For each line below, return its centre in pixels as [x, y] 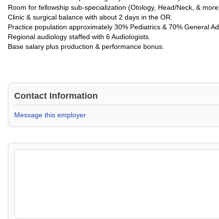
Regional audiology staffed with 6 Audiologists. [79, 37]
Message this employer [50, 115]
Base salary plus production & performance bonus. [86, 46]
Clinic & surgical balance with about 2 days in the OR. [90, 17]
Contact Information [56, 96]
